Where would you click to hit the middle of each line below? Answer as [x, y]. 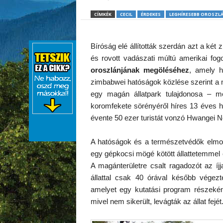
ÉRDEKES [151, 14]
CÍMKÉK [103, 14]
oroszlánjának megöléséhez [140, 70]
